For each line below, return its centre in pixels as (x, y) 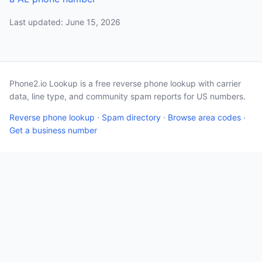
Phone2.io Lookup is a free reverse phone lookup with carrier (125, 83)
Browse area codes (204, 117)
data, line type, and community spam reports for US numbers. (127, 96)
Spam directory (131, 117)
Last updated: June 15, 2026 (65, 22)
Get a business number (53, 130)
